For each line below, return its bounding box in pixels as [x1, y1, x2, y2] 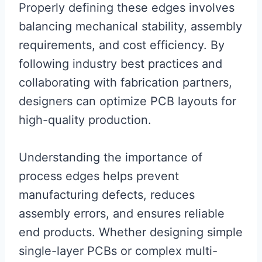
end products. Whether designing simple [19, 225, 243, 239]
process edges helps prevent [19, 168, 179, 183]
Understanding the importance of [19, 150, 202, 164]
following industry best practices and [19, 56, 222, 71]
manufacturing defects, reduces [19, 187, 195, 202]
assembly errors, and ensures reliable [19, 206, 225, 220]
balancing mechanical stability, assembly [19, 19, 242, 33]
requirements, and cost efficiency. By [19, 37, 225, 52]
